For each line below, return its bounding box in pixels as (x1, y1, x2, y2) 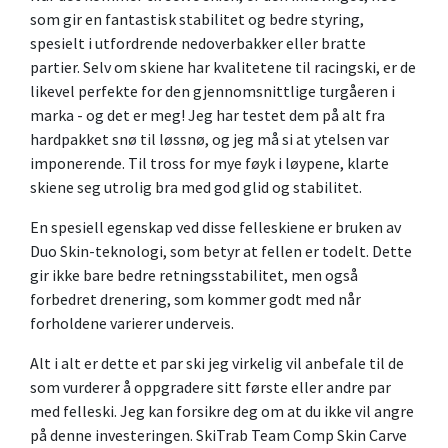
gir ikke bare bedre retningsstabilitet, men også (30, 265, 358, 286)
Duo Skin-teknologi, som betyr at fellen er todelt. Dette (30, 241, 412, 262)
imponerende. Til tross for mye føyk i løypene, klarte (30, 153, 389, 174)
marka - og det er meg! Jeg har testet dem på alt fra (30, 105, 385, 126)
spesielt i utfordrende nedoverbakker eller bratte (30, 33, 366, 54)
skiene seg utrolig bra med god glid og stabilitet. (30, 177, 362, 198)
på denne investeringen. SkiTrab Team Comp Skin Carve (30, 425, 407, 446)
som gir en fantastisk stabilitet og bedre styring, (30, 9, 364, 30)
